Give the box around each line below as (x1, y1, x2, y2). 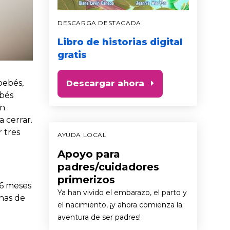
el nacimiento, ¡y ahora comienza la (57, 200, 182, 209)
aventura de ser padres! (57, 212, 141, 222)
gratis (57, 49, 87, 61)
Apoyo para (57, 147, 120, 160)
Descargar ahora (66, 78, 144, 88)
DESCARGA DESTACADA (57, 18, 141, 27)
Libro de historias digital (57, 36, 183, 48)
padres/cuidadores (57, 160, 159, 173)
